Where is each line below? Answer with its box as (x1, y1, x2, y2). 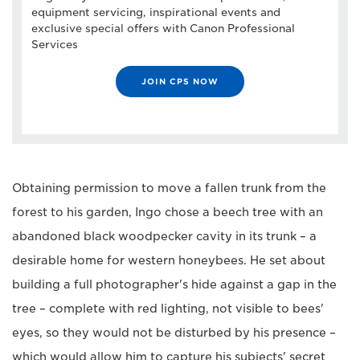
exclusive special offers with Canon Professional (31, 22, 295, 35)
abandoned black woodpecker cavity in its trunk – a (12, 229, 317, 243)
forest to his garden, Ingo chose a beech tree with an (12, 205, 323, 219)
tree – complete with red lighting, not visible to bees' (12, 301, 324, 315)
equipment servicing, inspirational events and (31, 6, 280, 18)
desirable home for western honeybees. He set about (12, 253, 325, 267)
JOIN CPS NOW (141, 76, 219, 86)
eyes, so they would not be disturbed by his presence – (12, 325, 336, 339)
